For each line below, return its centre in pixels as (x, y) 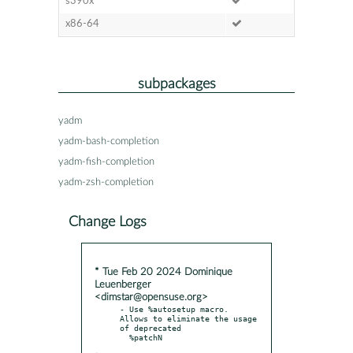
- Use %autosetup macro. (174, 308)
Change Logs (108, 221)
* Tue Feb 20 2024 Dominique (163, 272)
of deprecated (150, 327)
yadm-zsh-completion (106, 182)
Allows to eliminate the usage (188, 318)
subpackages (176, 84)
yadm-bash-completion (109, 141)
